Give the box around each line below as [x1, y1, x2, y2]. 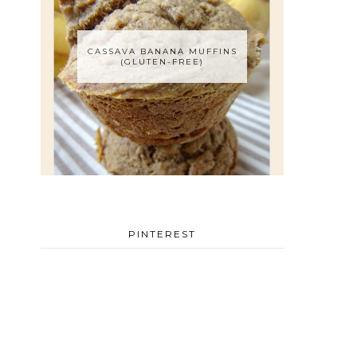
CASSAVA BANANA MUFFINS [87, 46, 237, 57]
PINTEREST [128, 228, 196, 241]
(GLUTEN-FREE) [120, 57, 204, 68]
